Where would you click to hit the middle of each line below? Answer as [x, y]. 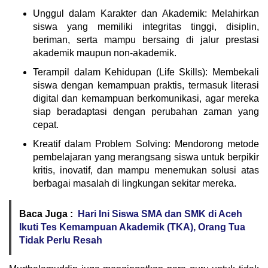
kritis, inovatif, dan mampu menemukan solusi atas [146, 170]
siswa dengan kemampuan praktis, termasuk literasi [146, 85]
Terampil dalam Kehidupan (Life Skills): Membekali [146, 72]
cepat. [46, 124]
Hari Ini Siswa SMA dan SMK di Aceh [160, 214]
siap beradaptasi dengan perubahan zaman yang [146, 111]
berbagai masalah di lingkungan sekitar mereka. [135, 183]
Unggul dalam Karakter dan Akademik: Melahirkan [146, 13]
